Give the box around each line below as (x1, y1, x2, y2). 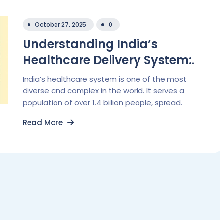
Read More (23, 117, 65, 128)
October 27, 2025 (35, 20, 86, 28)
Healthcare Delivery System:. (23, 52, 194, 68)
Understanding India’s (23, 36, 158, 52)
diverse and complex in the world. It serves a (23, 85, 184, 96)
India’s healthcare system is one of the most (23, 74, 187, 84)
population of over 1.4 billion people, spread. (23, 97, 182, 108)
